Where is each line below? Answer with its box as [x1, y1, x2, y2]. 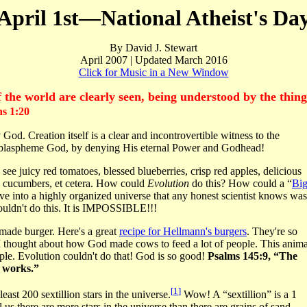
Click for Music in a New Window [78, 66, 229, 78]
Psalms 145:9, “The [208, 250, 297, 262]
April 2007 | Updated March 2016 [79, 54, 228, 66]
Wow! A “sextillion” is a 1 [181, 288, 297, 301]
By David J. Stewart [110, 42, 197, 53]
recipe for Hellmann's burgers [119, 225, 247, 237]
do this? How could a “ [189, 177, 292, 189]
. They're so [247, 225, 297, 237]
